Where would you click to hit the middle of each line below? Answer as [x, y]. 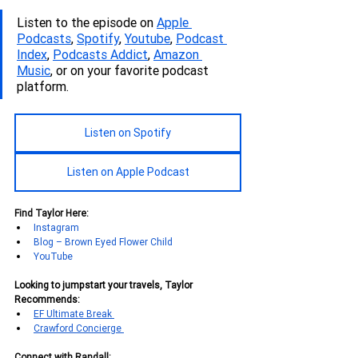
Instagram [56, 228]
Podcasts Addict [100, 55]
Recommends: [47, 300]
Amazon [178, 55]
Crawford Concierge [79, 328]
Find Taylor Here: [52, 213]
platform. [43, 87]
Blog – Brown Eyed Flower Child [103, 242]
